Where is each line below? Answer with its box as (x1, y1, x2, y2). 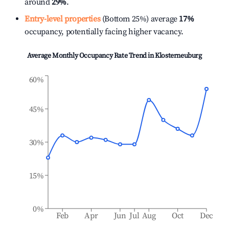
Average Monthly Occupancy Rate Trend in (27, 51, 155, 60)
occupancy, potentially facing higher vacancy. (25, 27, 184, 37)
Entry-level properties (25, 14, 101, 24)
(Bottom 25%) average (100, 14, 177, 24)
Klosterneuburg (155, 51, 202, 60)
